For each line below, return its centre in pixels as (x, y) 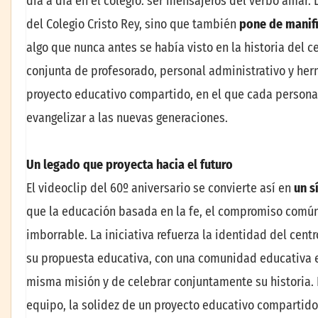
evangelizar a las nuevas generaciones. (127, 118)
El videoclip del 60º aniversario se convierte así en (160, 188)
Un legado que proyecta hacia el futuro (130, 164)
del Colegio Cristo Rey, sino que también (133, 24)
